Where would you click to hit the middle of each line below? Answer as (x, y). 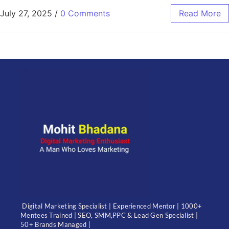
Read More (200, 14)
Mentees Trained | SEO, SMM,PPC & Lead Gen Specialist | (109, 215)
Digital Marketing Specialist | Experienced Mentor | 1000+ (111, 206)
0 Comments (85, 14)
